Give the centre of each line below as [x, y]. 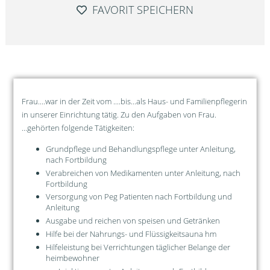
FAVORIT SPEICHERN [141, 9]
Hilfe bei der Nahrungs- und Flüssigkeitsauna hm [131, 234]
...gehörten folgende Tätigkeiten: [78, 127]
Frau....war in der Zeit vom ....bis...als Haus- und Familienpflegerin [134, 101]
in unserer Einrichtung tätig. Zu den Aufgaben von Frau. [119, 114]
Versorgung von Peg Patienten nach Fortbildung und [139, 197]
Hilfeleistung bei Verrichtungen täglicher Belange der [138, 247]
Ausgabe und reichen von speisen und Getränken [133, 221]
